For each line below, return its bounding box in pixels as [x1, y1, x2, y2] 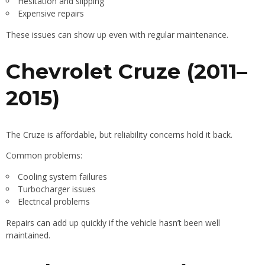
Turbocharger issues [18, 183, 96, 195]
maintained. [6, 230, 50, 241]
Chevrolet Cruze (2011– [6, 59, 247, 85]
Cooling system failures [18, 171, 107, 183]
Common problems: [6, 150, 82, 161]
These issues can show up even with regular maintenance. [6, 29, 228, 41]
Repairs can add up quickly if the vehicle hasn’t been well [6, 217, 220, 229]
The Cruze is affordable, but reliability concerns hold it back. [6, 129, 232, 141]
